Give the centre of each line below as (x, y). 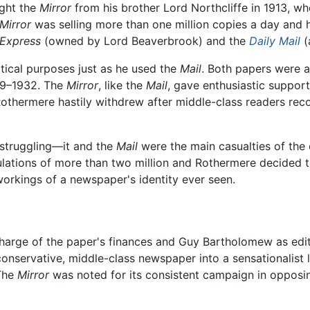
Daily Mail (275, 41)
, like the (122, 85)
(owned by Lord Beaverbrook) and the (145, 41)
